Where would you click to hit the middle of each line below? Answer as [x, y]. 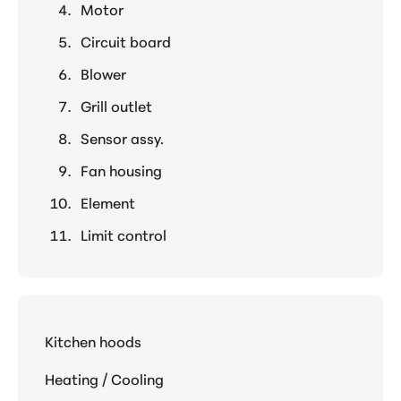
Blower [103, 73]
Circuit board [126, 40]
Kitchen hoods [93, 340]
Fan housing [121, 169]
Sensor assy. [122, 137]
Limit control [124, 234]
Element [108, 201]
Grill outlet [116, 105]
